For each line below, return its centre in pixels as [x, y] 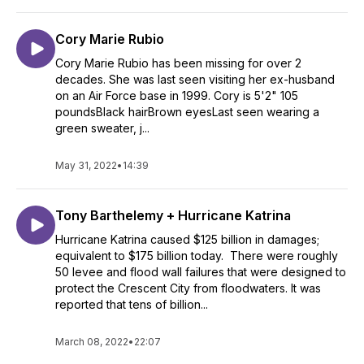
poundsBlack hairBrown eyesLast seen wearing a [187, 112]
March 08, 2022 [92, 342]
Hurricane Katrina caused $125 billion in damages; [187, 239]
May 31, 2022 [86, 165]
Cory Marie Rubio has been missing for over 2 [178, 63]
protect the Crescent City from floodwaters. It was [188, 288]
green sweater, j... [102, 128]
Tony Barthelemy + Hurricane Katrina [173, 215]
